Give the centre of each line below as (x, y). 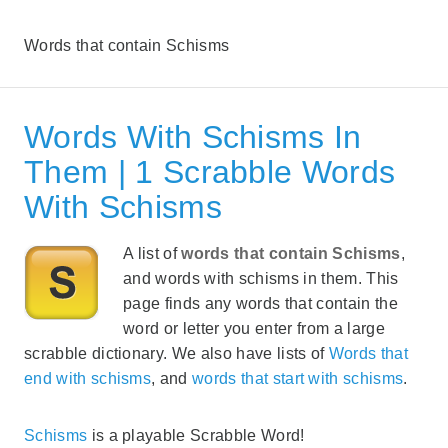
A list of (152, 253)
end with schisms (88, 378)
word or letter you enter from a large (254, 328)
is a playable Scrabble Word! (196, 435)
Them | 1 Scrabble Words (210, 171)
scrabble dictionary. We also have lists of (176, 353)
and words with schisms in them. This (261, 278)
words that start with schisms (298, 378)
